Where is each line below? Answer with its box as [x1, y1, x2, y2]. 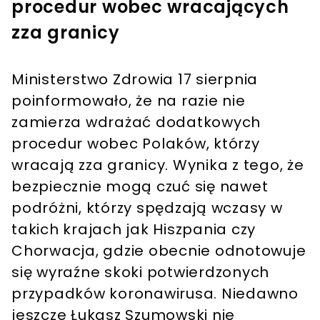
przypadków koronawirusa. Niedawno [11, 284, 299, 304]
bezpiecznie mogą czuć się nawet [11, 176, 269, 197]
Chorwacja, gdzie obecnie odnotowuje [11, 241, 306, 261]
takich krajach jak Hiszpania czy [11, 219, 256, 240]
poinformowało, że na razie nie [11, 91, 246, 111]
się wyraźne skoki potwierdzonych [11, 262, 269, 283]
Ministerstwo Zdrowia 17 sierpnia [11, 69, 258, 90]
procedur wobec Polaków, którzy [11, 134, 260, 154]
